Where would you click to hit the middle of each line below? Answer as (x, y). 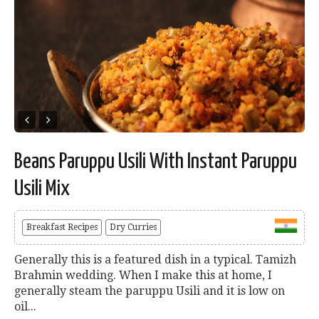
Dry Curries (133, 228)
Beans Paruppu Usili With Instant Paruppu (156, 162)
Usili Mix (42, 189)
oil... (25, 307)
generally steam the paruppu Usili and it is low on (150, 291)
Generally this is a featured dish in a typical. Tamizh (155, 260)
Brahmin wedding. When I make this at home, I (143, 276)
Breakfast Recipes (62, 228)
